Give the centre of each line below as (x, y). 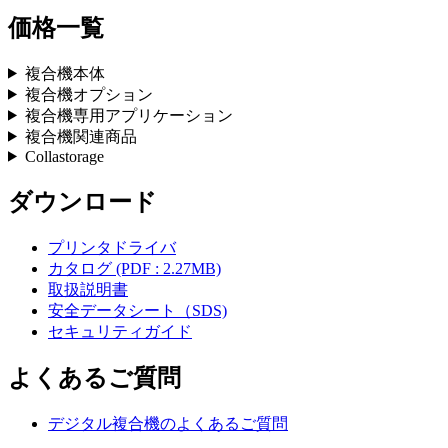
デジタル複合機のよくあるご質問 (168, 424)
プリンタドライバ (112, 247)
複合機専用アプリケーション (128, 115)
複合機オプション (88, 94)
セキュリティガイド (120, 331)
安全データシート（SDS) (137, 310)
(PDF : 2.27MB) (166, 268)
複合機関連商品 (80, 136)
